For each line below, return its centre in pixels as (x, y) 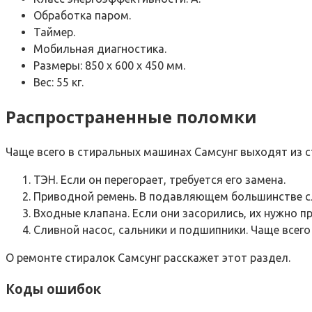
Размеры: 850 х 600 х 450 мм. (109, 66)
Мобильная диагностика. (100, 49)
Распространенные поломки (131, 117)
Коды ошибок (53, 288)
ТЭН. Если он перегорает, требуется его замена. (159, 180)
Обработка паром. (82, 16)
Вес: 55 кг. (58, 83)
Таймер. (54, 32)
